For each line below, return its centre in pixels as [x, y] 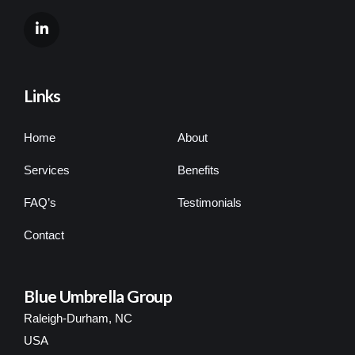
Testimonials [210, 202]
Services [47, 170]
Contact [44, 235]
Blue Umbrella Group [98, 296]
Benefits [198, 170]
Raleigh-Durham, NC [78, 318]
